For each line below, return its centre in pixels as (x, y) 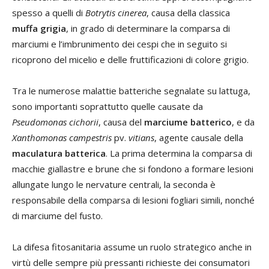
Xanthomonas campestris (62, 137)
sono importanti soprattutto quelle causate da (107, 106)
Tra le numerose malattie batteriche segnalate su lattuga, (131, 90)
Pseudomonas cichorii (55, 122)
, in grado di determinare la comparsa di (148, 28)
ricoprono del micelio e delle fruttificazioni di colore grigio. (130, 59)
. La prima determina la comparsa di (179, 153)
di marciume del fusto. (57, 215)
